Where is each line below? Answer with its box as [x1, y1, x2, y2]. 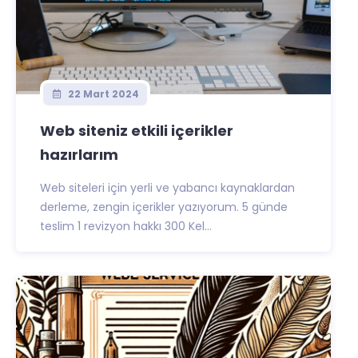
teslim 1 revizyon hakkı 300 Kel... [40, 218, 212, 234]
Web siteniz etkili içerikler [40, 121, 233, 141]
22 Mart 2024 [65, 87, 139, 101]
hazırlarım [40, 145, 118, 165]
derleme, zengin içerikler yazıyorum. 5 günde [40, 199, 288, 215]
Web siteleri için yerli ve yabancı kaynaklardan [40, 180, 295, 196]
